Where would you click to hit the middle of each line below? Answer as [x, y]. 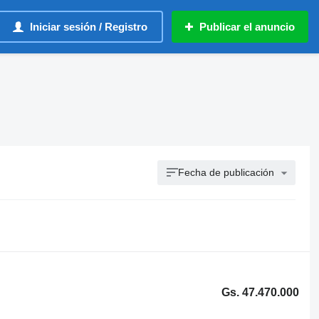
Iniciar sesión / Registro [89, 27]
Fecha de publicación [226, 172]
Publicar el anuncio [247, 27]
